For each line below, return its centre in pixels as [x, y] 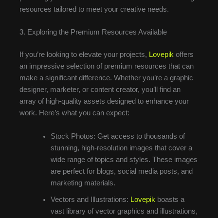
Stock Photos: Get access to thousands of [118, 136]
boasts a [170, 199]
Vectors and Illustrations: [90, 199]
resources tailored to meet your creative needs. [94, 9]
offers [184, 55]
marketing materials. [83, 183]
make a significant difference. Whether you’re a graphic [106, 78]
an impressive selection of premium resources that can [107, 66]
